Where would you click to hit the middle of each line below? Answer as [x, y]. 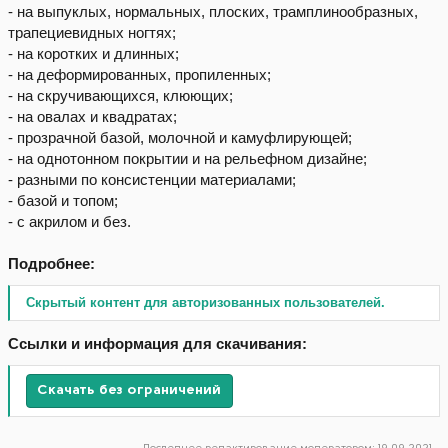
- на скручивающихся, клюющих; [120, 96]
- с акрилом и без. [69, 222]
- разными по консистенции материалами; [152, 180]
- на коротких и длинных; [93, 54]
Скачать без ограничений [129, 390]
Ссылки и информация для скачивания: [157, 343]
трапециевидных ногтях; [92, 33]
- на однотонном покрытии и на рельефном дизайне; [187, 159]
